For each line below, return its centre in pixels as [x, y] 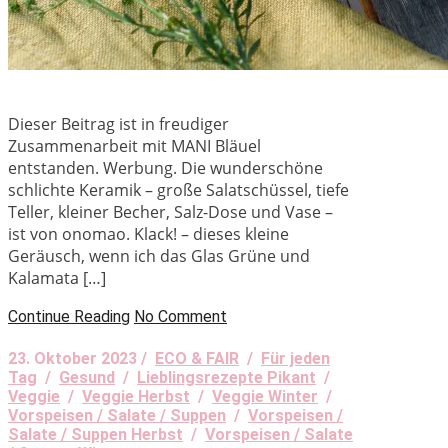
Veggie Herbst [136, 396]
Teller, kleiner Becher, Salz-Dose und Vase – [172, 211]
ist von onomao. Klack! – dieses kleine [148, 233]
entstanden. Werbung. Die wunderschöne [165, 167]
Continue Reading [69, 316]
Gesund [87, 377]
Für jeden [295, 358]
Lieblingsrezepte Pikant [226, 377]
